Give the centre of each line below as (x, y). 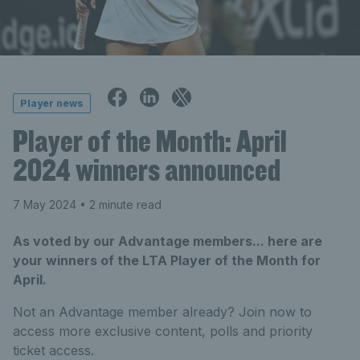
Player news (52, 103)
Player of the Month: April (150, 141)
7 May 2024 (45, 205)
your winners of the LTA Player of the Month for (167, 261)
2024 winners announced (147, 170)
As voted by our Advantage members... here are (168, 241)
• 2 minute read (119, 205)
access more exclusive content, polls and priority (163, 331)
